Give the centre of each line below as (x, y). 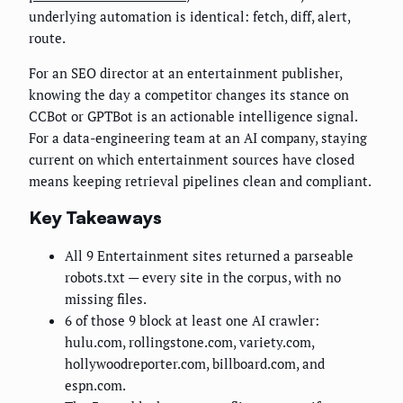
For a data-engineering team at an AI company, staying (198, 137)
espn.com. (95, 385)
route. (47, 37)
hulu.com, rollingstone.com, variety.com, (189, 341)
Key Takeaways (95, 218)
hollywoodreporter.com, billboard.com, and (195, 363)
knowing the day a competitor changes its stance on (189, 94)
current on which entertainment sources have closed (192, 159)
